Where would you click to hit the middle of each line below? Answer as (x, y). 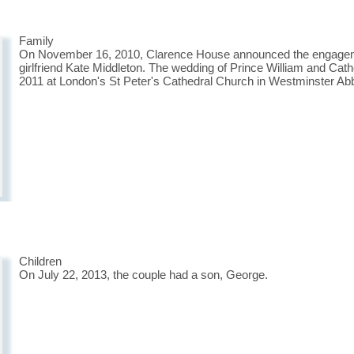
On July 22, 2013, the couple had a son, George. (143, 275)
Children (40, 261)
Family (36, 41)
